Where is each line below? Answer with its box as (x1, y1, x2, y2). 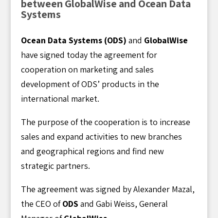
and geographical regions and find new (20, 145, 164, 157)
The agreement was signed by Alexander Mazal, (20, 183, 195, 195)
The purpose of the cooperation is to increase (20, 116, 190, 127)
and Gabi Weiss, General (78, 198, 168, 209)
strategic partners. (20, 160, 90, 171)
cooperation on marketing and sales (20, 63, 154, 75)
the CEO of (20, 198, 60, 209)
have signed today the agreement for (20, 49, 157, 60)
